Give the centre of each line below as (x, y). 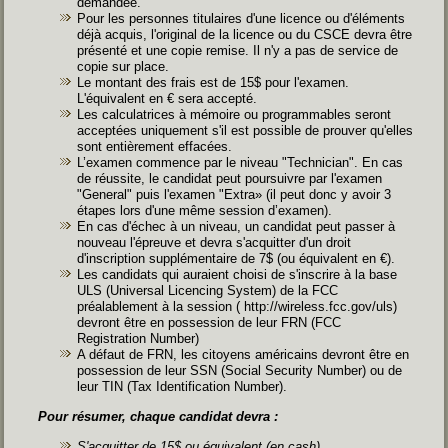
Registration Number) (138, 338)
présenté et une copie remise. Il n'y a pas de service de (238, 50)
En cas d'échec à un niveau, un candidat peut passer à (236, 226)
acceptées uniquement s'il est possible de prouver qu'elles (245, 130)
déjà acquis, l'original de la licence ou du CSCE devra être (245, 34)
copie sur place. (123, 66)
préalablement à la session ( (159, 306)
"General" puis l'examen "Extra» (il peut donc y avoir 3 (234, 194)
